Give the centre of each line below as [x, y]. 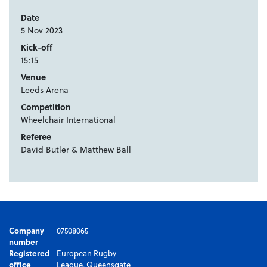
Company [27, 230]
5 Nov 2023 [42, 30]
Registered [29, 253]
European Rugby [86, 253]
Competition [46, 107]
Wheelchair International [68, 119]
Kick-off [37, 47]
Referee [36, 136]
